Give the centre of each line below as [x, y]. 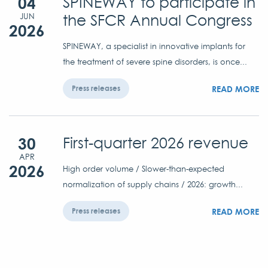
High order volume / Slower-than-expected [144, 169]
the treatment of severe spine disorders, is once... [155, 62]
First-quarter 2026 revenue [156, 143]
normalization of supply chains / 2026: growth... [153, 184]
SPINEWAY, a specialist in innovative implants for [154, 46]
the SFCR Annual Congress [158, 20]
